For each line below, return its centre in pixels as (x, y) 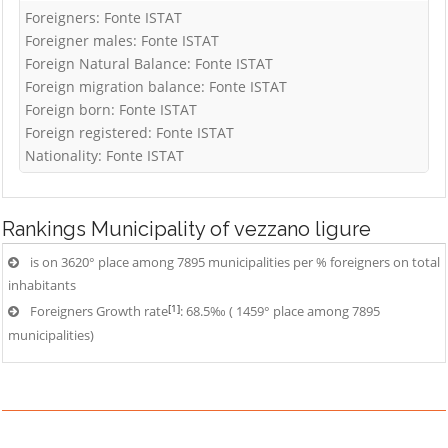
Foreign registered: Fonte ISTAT (129, 132)
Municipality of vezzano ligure (231, 229)
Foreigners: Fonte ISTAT (103, 17)
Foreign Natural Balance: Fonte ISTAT (149, 63)
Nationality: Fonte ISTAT (104, 155)
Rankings (46, 229)
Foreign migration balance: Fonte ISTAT (156, 86)
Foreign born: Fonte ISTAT (111, 109)
